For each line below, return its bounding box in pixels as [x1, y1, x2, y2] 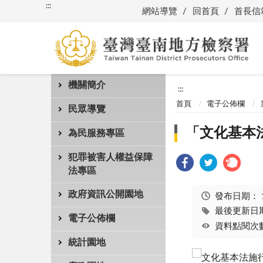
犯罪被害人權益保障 [68, 153, 153, 162]
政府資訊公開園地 [68, 190, 143, 199]
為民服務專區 [68, 129, 124, 138]
